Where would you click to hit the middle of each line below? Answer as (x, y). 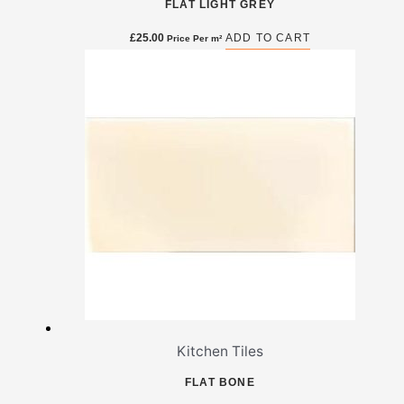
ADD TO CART (268, 37)
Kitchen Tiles (220, 351)
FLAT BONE (220, 382)
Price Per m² (194, 38)
